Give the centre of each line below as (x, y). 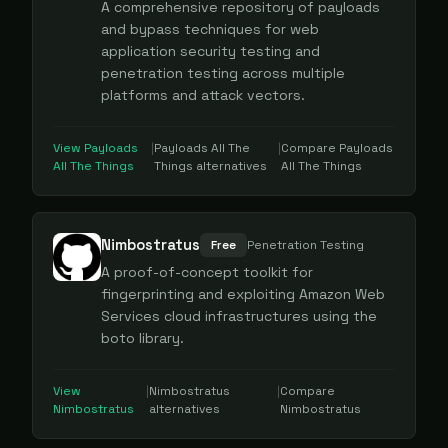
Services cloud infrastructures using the (239, 316)
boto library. (142, 338)
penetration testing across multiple (223, 73)
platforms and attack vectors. (203, 95)
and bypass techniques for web (210, 29)
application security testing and (210, 51)
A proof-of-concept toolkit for (207, 272)
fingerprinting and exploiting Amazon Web (243, 294)
